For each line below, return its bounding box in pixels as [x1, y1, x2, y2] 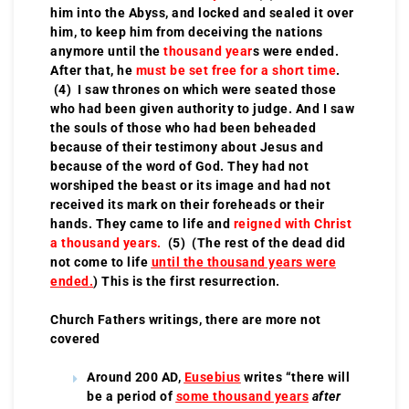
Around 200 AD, [87, 369, 184, 384]
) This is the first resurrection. [93, 273, 289, 288]
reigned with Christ [233, 215, 351, 231]
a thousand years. [50, 235, 162, 250]
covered [50, 330, 100, 346]
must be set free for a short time [135, 62, 336, 78]
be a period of [87, 388, 176, 404]
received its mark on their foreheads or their [50, 196, 325, 212]
